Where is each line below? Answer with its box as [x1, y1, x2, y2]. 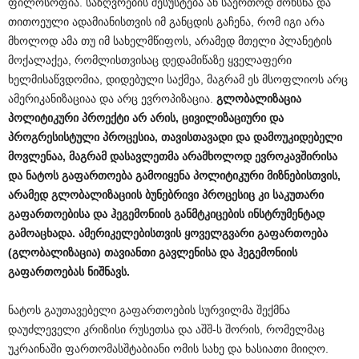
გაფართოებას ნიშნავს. [8, 265, 130, 279]
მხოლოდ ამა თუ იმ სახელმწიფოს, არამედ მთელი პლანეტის [8, 34, 332, 48]
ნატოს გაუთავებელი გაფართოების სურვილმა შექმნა [8, 304, 290, 317]
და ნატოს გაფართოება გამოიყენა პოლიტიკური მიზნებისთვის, [8, 169, 341, 183]
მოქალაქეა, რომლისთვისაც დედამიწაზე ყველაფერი [8, 54, 292, 67]
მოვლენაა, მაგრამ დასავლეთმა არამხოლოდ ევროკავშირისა [8, 150, 337, 163]
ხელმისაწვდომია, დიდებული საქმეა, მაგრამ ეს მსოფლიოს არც [8, 73, 348, 87]
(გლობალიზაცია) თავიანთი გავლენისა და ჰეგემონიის [8, 246, 297, 260]
